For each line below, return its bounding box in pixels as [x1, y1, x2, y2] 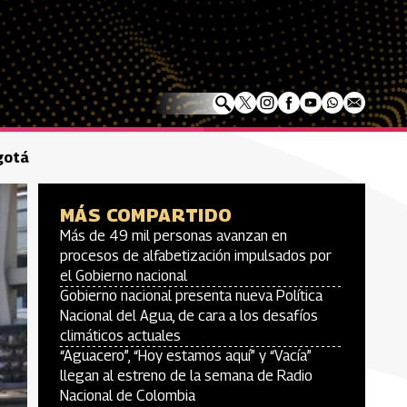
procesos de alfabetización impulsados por [60, 247, 332, 264]
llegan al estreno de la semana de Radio [60, 367, 313, 384]
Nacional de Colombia [60, 387, 195, 404]
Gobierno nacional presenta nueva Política [60, 287, 323, 304]
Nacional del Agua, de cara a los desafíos [60, 307, 318, 324]
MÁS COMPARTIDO [60, 204, 233, 226]
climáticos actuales [60, 327, 181, 344]
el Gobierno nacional [60, 267, 187, 284]
